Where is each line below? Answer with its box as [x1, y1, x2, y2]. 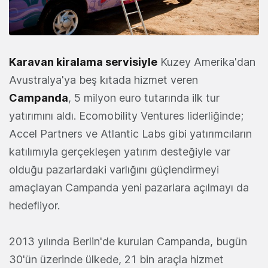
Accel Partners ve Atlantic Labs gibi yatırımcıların [9, 127, 252, 141]
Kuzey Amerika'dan [157, 56, 255, 69]
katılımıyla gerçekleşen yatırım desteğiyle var [9, 145, 230, 159]
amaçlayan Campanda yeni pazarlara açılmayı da [9, 181, 249, 194]
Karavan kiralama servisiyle [9, 56, 157, 69]
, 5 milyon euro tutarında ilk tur [68, 92, 220, 105]
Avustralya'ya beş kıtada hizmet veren [9, 74, 198, 87]
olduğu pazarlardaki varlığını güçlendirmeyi [9, 163, 219, 176]
